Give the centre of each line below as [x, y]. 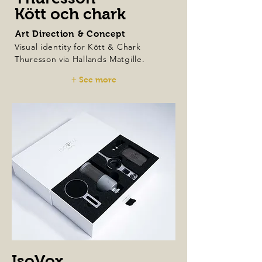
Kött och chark [70, 14]
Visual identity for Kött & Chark [78, 47]
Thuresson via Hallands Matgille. [81, 59]
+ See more [94, 80]
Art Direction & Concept [70, 34]
